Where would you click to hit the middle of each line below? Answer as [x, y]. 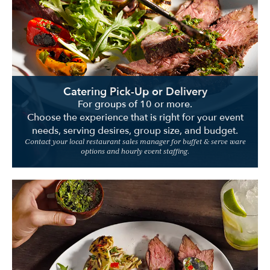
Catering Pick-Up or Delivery [135, 92]
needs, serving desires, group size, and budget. [135, 131]
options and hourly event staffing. [135, 152]
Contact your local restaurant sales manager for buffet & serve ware [135, 142]
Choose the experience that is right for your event [135, 118]
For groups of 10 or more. [135, 104]
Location [135, 14]
